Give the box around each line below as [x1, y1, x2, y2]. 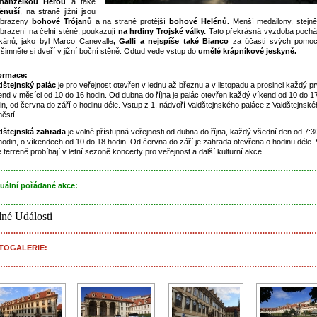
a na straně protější [91, 17, 169, 25]
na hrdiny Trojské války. [117, 27, 207, 35]
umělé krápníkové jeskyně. [198, 47, 296, 55]
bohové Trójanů [31, 17, 92, 25]
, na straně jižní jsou [20, 7, 96, 16]
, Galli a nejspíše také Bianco [113, 37, 229, 45]
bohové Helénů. [168, 17, 229, 25]
